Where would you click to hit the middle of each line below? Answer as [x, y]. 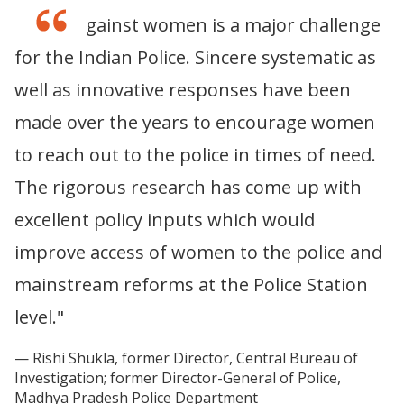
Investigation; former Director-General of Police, [178, 377]
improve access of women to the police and [198, 252]
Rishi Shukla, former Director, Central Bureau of [195, 358]
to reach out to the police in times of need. [195, 154]
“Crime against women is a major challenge [197, 24]
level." [39, 317]
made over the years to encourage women [195, 122]
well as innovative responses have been [183, 89]
